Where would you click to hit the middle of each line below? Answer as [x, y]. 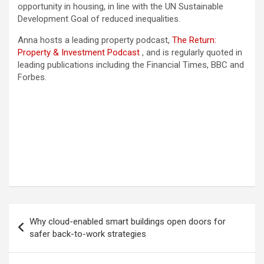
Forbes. [32, 77]
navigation [43, 232]
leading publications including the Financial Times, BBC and [131, 65]
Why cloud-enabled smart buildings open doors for [128, 222]
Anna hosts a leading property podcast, [95, 40]
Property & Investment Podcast [79, 53]
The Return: [194, 40]
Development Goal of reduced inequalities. [99, 19]
